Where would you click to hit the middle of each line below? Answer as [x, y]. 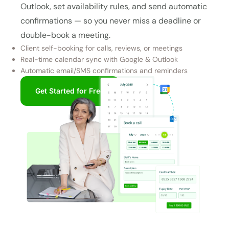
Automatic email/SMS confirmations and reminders [104, 70]
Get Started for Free [70, 90]
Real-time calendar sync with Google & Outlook [99, 59]
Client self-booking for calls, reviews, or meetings [101, 48]
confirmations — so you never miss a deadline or [111, 20]
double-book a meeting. [65, 35]
